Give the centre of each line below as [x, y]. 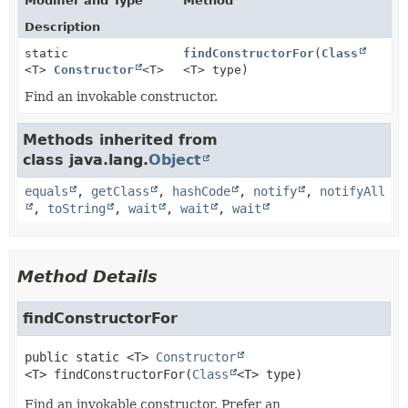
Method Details [87, 276]
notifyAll [352, 191]
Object [175, 160]
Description [62, 27]
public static [72, 357]
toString [76, 209]
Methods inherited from [120, 140]
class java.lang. [86, 160]
